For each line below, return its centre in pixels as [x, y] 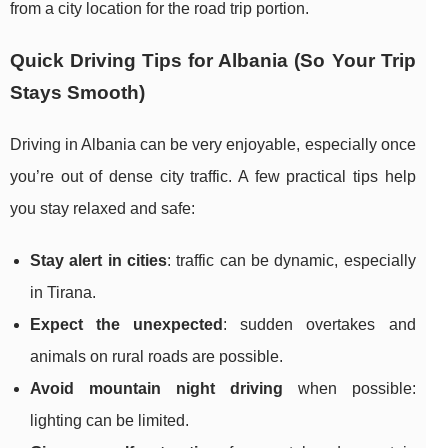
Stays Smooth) [77, 93]
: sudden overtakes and [319, 325]
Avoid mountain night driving [156, 389]
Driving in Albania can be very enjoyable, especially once [213, 145]
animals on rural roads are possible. [156, 357]
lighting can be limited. [109, 421]
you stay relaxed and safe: [102, 209]
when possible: [349, 389]
